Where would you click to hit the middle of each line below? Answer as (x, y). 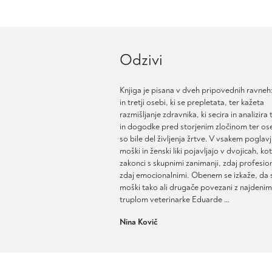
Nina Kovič (138, 222)
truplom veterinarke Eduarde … (175, 199)
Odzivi (141, 60)
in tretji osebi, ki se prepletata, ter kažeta (192, 102)
